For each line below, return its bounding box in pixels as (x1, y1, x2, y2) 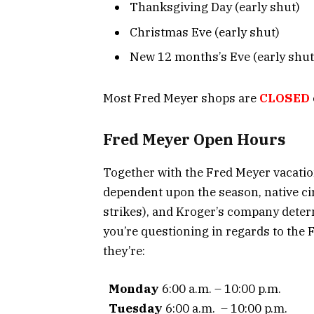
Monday (109, 280, 159, 296)
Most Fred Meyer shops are (103, 90, 259, 106)
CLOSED (259, 90, 310, 106)
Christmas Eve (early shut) (130, 24, 280, 40)
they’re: (103, 243, 148, 259)
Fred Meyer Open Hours (103, 130, 285, 150)
